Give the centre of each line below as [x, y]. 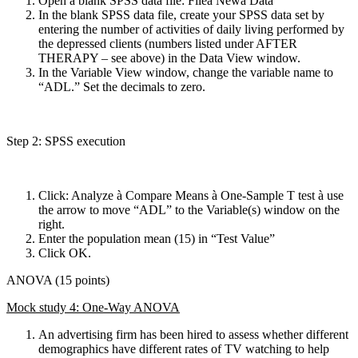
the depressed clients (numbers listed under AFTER [168, 43]
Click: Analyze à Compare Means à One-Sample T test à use [191, 195]
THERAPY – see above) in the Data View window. [169, 58]
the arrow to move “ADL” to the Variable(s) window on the [189, 209]
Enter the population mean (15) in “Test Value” [157, 238]
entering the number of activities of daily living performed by [191, 29]
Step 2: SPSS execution [66, 141]
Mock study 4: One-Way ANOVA [93, 307]
